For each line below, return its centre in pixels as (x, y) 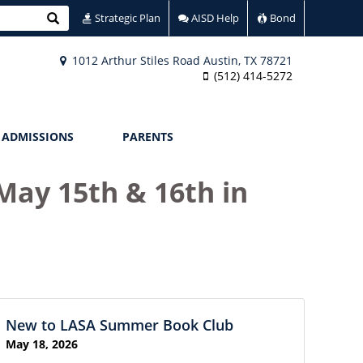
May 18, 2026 (42, 344)
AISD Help (214, 18)
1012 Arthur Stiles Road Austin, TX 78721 (181, 60)
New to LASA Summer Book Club (120, 325)
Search (65, 18)
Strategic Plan (126, 18)
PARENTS (147, 136)
